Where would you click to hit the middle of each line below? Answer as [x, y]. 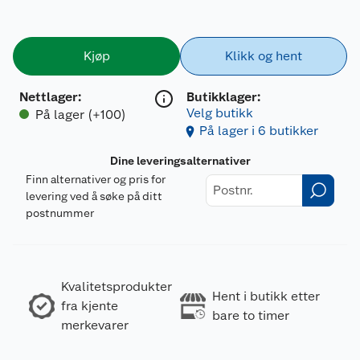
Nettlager [49, 96]
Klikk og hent [264, 55]
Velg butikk [220, 112]
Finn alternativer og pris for [96, 179]
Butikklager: [223, 96]
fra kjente [90, 305]
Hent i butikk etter [266, 296]
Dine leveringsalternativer [180, 160]
